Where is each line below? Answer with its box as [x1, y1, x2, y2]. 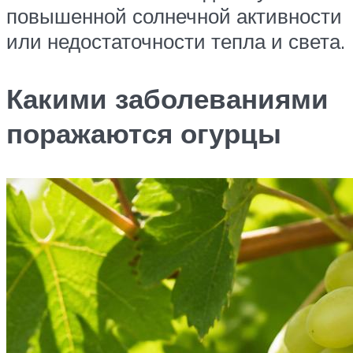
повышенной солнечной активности [6, 3, 342, 29]
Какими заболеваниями [6, 81, 329, 117]
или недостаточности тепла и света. [6, 28, 345, 54]
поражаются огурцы [6, 116, 281, 151]
